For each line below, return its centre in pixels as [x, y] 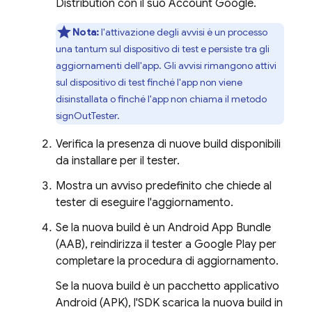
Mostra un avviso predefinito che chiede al [164, 186]
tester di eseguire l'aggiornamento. [145, 203]
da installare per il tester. [118, 161]
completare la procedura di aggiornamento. [167, 261]
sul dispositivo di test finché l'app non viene [149, 82]
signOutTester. [88, 116]
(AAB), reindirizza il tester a [125, 244]
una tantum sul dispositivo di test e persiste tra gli [163, 49]
